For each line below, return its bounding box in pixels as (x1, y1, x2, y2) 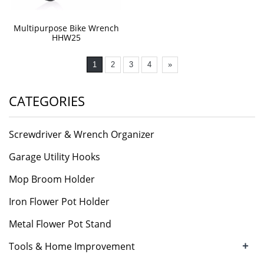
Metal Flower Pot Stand (9, 217, 111, 231)
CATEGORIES (9, 92, 85, 110)
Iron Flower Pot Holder (9, 195, 110, 209)
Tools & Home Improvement (9, 240, 135, 253)
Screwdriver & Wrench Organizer (9, 128, 154, 141)
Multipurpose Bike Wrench (13, 22, 119, 34)
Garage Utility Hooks (9, 150, 100, 164)
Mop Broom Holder (9, 173, 95, 186)
